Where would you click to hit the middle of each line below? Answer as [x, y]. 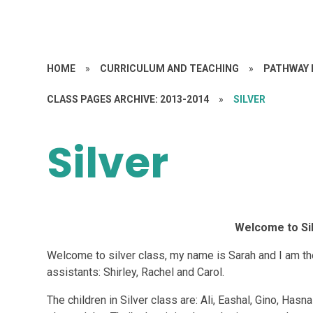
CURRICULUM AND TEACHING [170, 68]
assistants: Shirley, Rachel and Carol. [139, 272]
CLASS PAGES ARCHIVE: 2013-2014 [128, 99]
